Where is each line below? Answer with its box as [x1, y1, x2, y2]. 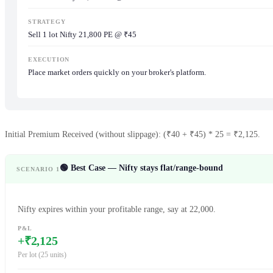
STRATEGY [28, 18, 66, 26]
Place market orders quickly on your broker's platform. [28, 68, 206, 77]
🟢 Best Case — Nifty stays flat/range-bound [60, 163, 223, 173]
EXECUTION [28, 56, 70, 63]
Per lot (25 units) [18, 250, 66, 258]
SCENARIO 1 [16, 166, 60, 173]
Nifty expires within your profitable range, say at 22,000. [18, 204, 216, 214]
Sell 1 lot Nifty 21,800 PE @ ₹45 [28, 30, 136, 40]
